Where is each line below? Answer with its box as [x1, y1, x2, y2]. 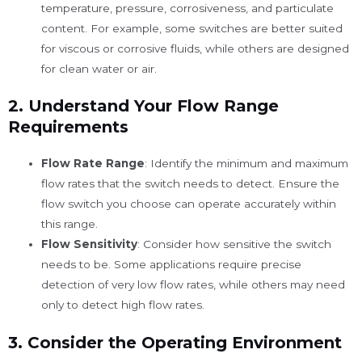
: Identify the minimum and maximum [145, 157, 349, 170]
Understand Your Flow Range [28, 96, 279, 116]
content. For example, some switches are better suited [41, 21, 343, 35]
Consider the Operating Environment [27, 332, 342, 352]
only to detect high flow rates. [41, 298, 205, 312]
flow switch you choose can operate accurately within [41, 197, 337, 211]
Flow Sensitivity [41, 238, 138, 251]
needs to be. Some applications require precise [41, 258, 302, 271]
